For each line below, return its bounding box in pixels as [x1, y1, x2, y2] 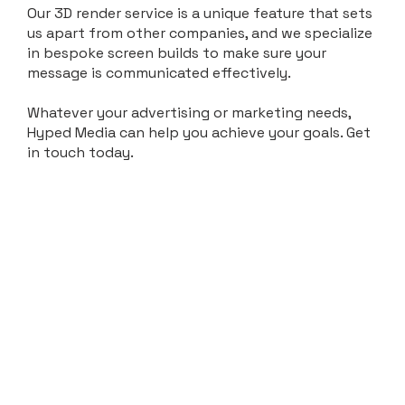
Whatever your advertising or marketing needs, [27, 103, 351, 123]
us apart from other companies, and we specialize [27, 24, 372, 43]
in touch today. [27, 143, 134, 163]
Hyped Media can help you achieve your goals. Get [27, 123, 371, 143]
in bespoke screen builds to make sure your [27, 43, 326, 63]
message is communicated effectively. [27, 63, 295, 83]
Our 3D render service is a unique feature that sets [27, 4, 372, 24]
